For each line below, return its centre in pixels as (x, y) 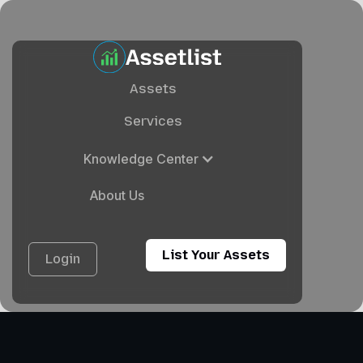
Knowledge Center (141, 159)
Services (153, 121)
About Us (117, 195)
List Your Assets (216, 255)
